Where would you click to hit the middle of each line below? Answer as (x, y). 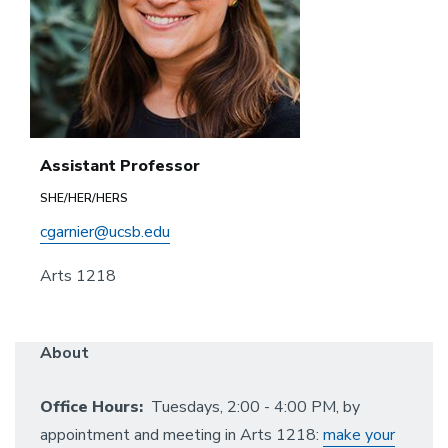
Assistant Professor (120, 166)
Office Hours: (91, 407)
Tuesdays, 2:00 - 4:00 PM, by (251, 407)
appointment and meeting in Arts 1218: (181, 435)
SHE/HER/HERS (84, 198)
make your (359, 435)
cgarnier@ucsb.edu (105, 232)
